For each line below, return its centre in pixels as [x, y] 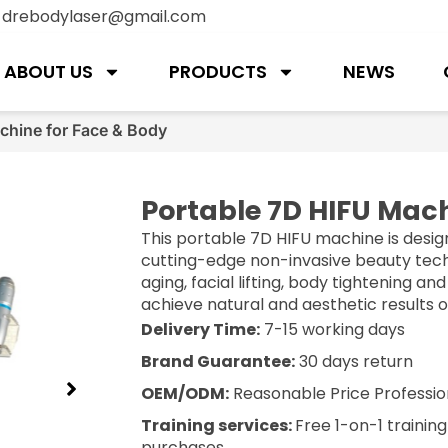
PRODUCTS [218, 72]
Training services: [218, 426]
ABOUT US [49, 72]
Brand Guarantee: [218, 362]
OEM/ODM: [185, 394]
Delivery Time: [201, 330]
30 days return [354, 362]
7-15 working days [333, 330]
